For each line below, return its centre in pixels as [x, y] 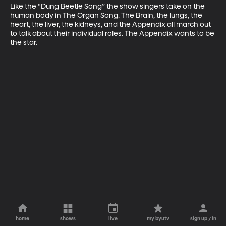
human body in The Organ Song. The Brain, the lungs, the [107, 15]
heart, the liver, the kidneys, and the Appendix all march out [111, 24]
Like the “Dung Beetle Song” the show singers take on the [108, 6]
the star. [24, 43]
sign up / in [204, 219]
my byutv [158, 219]
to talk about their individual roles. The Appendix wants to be [113, 34]
